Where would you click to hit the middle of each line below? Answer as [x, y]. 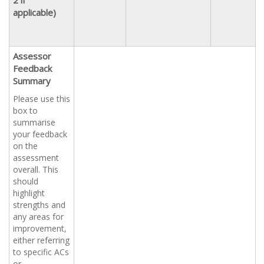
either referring [41, 240]
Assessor [32, 56]
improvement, [40, 228]
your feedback [40, 134]
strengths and [39, 204]
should [26, 181]
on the [25, 146]
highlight [29, 193]
